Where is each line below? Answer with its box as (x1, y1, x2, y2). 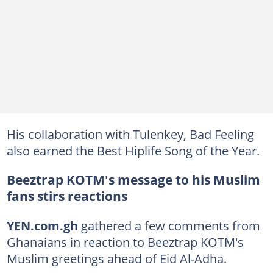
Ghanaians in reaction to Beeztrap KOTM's (6, 233, 244, 251)
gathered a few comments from (77, 217, 260, 235)
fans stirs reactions (6, 188, 127, 205)
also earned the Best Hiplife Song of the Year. (6, 142, 260, 160)
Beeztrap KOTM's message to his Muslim (6, 171, 260, 189)
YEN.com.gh (6, 217, 78, 235)
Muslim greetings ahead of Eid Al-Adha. (6, 250, 227, 268)
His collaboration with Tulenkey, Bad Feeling (6, 126, 254, 143)
